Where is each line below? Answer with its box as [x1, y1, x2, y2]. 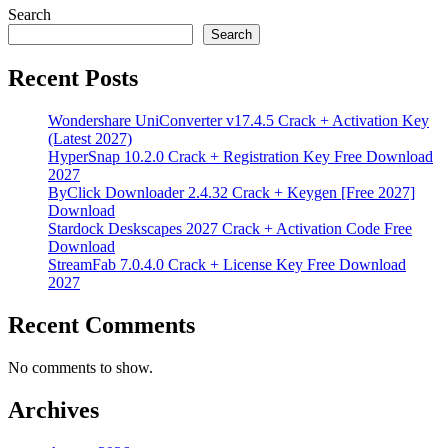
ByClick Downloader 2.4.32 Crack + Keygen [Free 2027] [48, 184, 415, 202]
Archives [8, 396, 99, 423]
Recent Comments [8, 312, 195, 338]
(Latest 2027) [48, 130, 132, 148]
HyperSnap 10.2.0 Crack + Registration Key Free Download [48, 148, 433, 166]
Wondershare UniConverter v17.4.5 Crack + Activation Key [48, 112, 429, 130]
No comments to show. [8, 358, 153, 376]
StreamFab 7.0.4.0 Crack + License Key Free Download [48, 256, 406, 274]
